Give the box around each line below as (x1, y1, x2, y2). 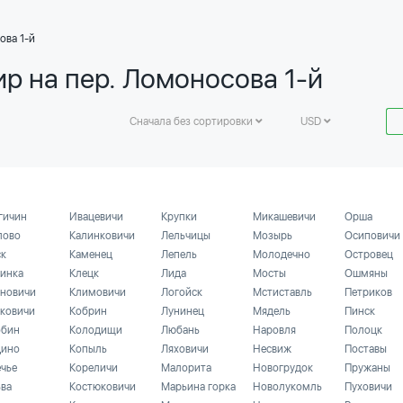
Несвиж (253, 343, 291, 355)
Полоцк (345, 324, 382, 336)
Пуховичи (345, 381, 392, 393)
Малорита (161, 362, 211, 374)
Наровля (253, 324, 296, 336)
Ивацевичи (69, 210, 123, 223)
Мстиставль (253, 286, 312, 299)
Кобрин (69, 305, 107, 318)
